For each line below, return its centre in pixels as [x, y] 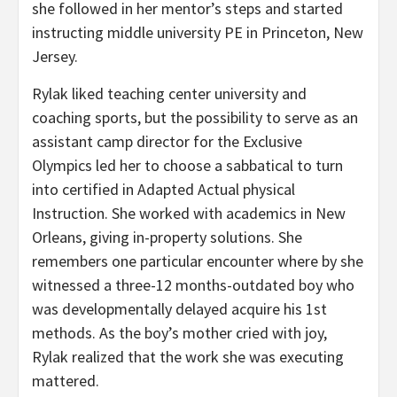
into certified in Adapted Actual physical [163, 189]
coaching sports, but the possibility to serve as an [195, 117]
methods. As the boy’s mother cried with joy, [179, 332]
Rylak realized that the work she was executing [188, 356]
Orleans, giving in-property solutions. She [167, 237]
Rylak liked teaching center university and [169, 93]
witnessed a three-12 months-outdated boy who [193, 284]
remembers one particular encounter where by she [198, 261]
